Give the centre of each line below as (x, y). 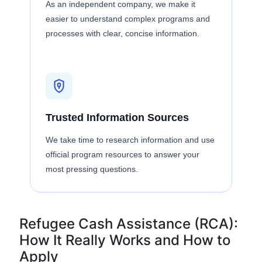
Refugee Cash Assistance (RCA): (129, 224)
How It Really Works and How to (125, 240)
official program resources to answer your (123, 154)
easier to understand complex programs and (128, 19)
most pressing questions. (92, 169)
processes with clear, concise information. (123, 33)
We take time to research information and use (130, 140)
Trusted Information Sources (117, 118)
